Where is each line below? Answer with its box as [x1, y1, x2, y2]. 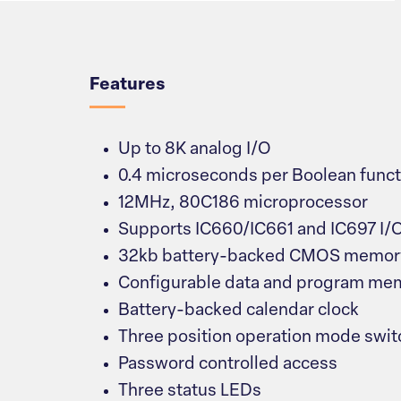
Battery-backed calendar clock [118, 303, 359, 320]
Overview [89, 2, 232, 34]
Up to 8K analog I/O [118, 141, 271, 159]
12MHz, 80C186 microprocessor [118, 195, 368, 213]
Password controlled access [118, 356, 337, 374]
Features [90, 77, 165, 95]
